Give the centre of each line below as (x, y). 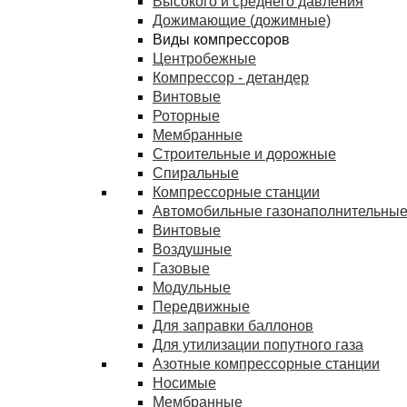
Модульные (192, 288)
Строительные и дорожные (244, 154)
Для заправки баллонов (233, 326)
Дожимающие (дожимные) (242, 20)
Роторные (186, 116)
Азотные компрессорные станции (266, 364)
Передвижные (201, 307)
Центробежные (204, 59)
